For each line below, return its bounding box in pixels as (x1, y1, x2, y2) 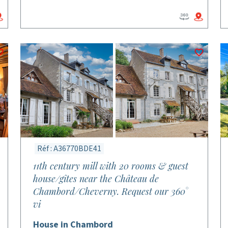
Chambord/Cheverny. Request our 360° (33, 185, 188, 197)
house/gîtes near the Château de (33, 173, 159, 185)
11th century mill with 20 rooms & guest (33, 160, 189, 172)
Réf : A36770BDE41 (37, 143, 102, 154)
